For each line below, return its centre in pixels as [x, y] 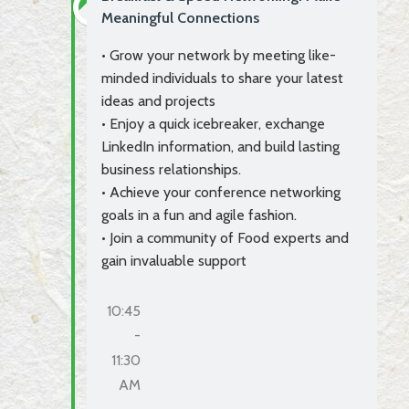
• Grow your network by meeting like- [219, 55]
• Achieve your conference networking [221, 192]
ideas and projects [158, 100]
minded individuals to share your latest [222, 78]
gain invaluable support [174, 260]
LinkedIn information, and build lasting [220, 146]
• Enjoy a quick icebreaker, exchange [213, 123]
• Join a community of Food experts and [225, 237]
